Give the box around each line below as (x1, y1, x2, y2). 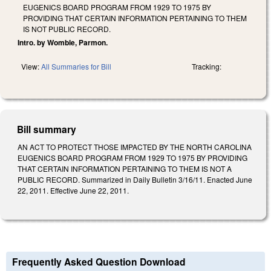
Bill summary (17, 122, 77, 136)
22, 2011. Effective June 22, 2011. (18, 184, 129, 195)
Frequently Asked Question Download (12, 255, 186, 269)
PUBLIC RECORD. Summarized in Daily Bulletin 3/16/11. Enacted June (18, 174, 252, 184)
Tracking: (192, 60, 221, 71)
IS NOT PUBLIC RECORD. (23, 23, 111, 34)
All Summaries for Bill (41, 60, 111, 71)
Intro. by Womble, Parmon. (18, 36, 108, 48)
